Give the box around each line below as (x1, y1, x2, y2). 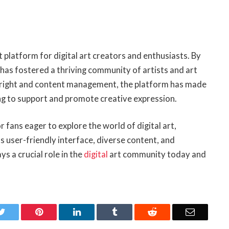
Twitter (5, 207, 32, 217)
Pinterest (42, 207, 75, 217)
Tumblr (117, 207, 144, 217)
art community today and (108, 149, 206, 160)
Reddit (156, 207, 181, 217)
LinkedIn (80, 207, 114, 217)
